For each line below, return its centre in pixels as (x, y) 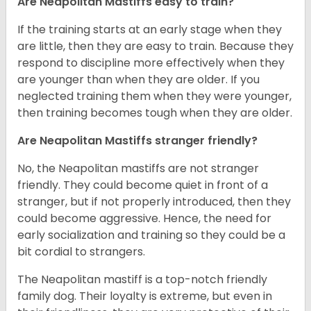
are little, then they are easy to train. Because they (155, 47)
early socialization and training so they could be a (151, 235)
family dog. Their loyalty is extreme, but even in (145, 296)
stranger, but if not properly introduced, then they (154, 202)
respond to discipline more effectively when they (151, 63)
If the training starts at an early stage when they (150, 30)
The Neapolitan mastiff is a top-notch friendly (142, 280)
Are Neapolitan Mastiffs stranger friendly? (137, 141)
